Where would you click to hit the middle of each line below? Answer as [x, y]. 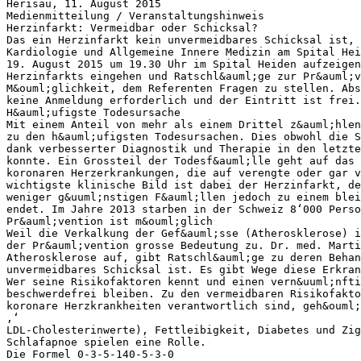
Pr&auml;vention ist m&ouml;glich [110, 221]
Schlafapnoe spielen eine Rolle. [106, 342]
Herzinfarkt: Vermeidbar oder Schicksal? [132, 27]
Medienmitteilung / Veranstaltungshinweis [135, 15]
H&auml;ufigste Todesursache [93, 112]
